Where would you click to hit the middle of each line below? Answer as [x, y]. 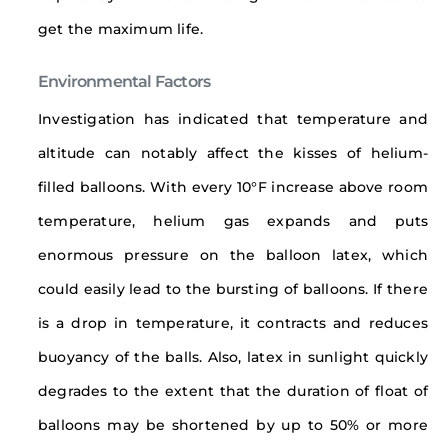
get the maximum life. [121, 29]
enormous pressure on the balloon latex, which [233, 255]
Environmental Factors [124, 81]
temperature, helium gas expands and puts [233, 221]
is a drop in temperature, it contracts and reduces [233, 323]
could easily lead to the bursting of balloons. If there [233, 289]
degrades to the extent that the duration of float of [233, 391]
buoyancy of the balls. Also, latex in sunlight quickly [233, 357]
